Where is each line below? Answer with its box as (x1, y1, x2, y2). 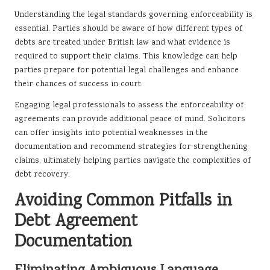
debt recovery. (14, 169, 70, 181)
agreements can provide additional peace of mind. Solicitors (14, 113, 245, 126)
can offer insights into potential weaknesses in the (14, 127, 208, 140)
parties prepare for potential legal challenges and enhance (14, 64, 239, 77)
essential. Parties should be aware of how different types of (14, 23, 242, 36)
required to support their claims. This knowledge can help (14, 51, 237, 63)
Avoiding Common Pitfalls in (14, 189, 232, 215)
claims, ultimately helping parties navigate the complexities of (14, 155, 251, 168)
